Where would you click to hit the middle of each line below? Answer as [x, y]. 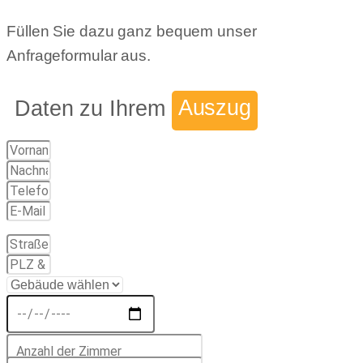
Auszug [215, 108]
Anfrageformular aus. [79, 56]
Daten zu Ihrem [93, 108]
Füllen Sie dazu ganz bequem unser [132, 32]
